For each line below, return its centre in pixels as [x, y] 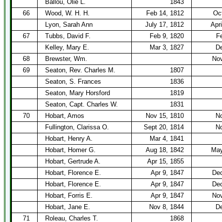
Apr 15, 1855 [166, 161]
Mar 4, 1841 [167, 139]
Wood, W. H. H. [67, 13]
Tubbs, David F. [68, 36]
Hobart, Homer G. [70, 150]
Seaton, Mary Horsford [78, 93]
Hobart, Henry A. [69, 139]
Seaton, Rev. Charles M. [80, 70]
